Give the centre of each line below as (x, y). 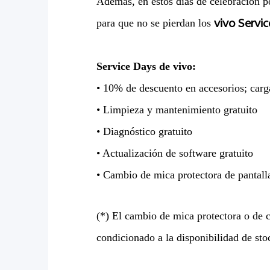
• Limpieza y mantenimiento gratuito (177, 110)
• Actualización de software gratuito (175, 153)
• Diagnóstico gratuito (144, 132)
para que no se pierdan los (155, 23)
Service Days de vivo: (146, 67)
